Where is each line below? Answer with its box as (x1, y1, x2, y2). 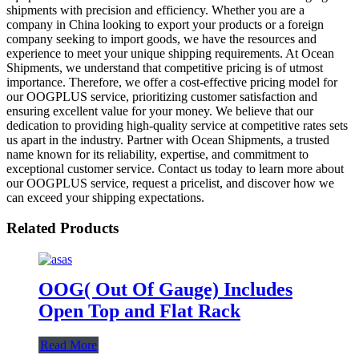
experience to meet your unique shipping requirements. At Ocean (6, 46, 334, 60)
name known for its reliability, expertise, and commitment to (6, 147, 309, 161)
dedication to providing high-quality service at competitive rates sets (6, 118, 348, 132)
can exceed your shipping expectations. (6, 190, 204, 204)
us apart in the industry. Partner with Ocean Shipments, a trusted (6, 132, 329, 147)
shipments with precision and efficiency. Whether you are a (6, 2, 305, 17)
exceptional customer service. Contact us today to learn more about (6, 161, 344, 175)
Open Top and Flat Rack (38, 300, 240, 321)
